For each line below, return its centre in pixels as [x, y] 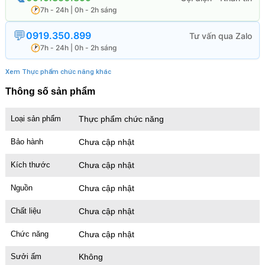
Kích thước [30, 164]
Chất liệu [25, 211]
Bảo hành [27, 141]
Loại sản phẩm [35, 119]
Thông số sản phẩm [50, 92]
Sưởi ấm [26, 257]
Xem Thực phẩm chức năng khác [58, 72]
